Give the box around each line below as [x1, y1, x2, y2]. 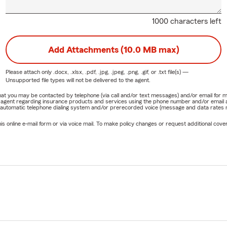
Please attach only [5, 69, 53, 75]
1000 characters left [152, 17, 222, 26]
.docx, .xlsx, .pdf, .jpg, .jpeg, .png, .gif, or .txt [53, 69, 166, 75]
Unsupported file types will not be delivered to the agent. [5, 77, 150, 84]
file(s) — [166, 69, 188, 75]
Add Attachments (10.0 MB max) [48, 45, 179, 55]
